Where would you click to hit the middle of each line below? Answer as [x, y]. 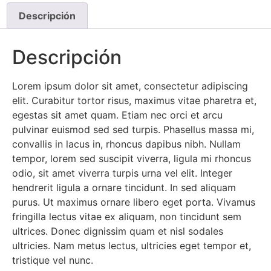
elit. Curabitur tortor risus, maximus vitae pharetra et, [134, 100]
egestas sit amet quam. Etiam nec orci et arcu [117, 115]
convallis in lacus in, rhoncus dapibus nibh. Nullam [126, 144]
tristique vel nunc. [53, 260]
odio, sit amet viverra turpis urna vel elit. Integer [122, 173]
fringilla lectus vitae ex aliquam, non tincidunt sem [127, 216]
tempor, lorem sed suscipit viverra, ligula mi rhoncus [132, 158]
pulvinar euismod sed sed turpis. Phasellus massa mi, [133, 129]
